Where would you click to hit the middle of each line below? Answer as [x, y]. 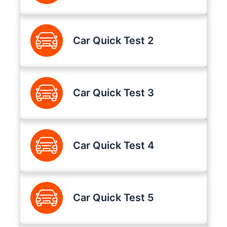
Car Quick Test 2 [113, 40]
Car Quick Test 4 [113, 145]
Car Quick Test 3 [113, 93]
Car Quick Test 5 [113, 198]
